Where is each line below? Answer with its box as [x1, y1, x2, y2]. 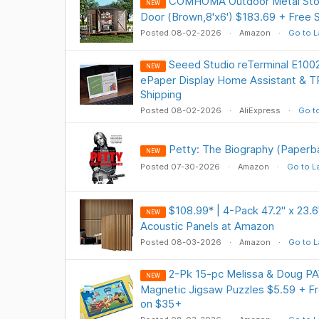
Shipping [140, 88, 182, 101]
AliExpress [239, 105, 281, 115]
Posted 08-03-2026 [140, 237, 224, 247]
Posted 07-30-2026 [140, 162, 222, 172]
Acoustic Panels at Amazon [140, 219, 274, 233]
